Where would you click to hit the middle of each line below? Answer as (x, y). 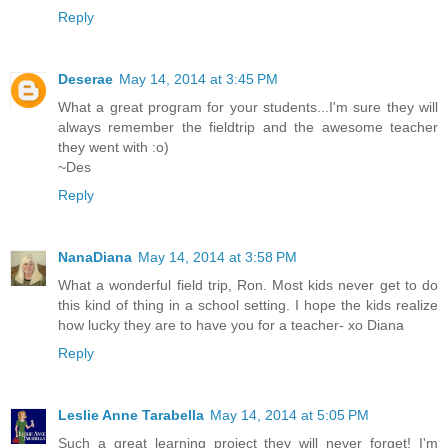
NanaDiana (95, 256)
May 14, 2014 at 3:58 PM (217, 256)
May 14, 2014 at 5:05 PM (289, 414)
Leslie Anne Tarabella (131, 414)
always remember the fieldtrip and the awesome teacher (248, 126)
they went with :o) (113, 146)
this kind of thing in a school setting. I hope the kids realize (248, 304)
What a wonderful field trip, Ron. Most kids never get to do (248, 284)
